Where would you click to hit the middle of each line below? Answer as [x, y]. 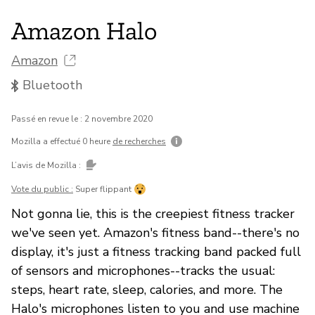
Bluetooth [52, 85]
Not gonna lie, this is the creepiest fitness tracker [153, 213]
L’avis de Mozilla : [47, 165]
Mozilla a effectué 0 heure [62, 141]
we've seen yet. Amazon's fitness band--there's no [155, 232]
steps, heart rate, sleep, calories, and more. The [147, 289]
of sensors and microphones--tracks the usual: [143, 270]
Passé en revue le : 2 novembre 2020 [82, 118]
